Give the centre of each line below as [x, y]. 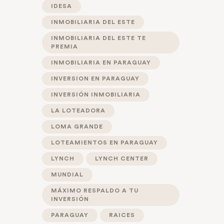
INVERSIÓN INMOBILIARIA [96, 94]
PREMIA [64, 46]
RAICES [122, 215]
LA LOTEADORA [78, 110]
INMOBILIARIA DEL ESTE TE [98, 38]
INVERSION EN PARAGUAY [95, 78]
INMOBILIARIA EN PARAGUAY [101, 62]
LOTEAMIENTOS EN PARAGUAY [104, 142]
